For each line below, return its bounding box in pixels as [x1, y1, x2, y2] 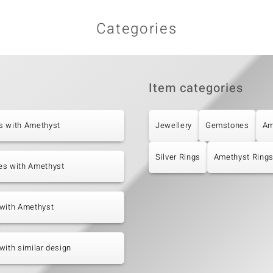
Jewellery [155, 119, 192, 132]
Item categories [149, 79, 243, 97]
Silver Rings [155, 151, 200, 163]
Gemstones [205, 119, 249, 132]
